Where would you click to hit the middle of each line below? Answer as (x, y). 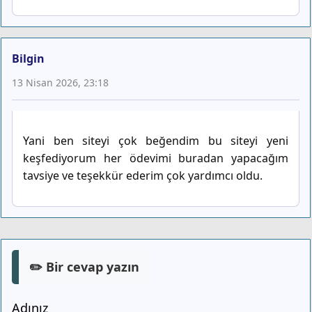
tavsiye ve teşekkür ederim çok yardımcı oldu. (143, 176)
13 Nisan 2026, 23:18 (60, 83)
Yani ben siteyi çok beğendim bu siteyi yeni (156, 141)
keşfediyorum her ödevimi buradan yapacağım (156, 158)
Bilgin (28, 59)
